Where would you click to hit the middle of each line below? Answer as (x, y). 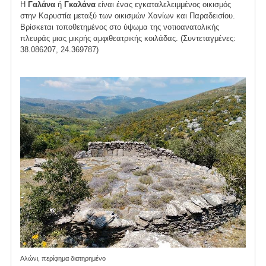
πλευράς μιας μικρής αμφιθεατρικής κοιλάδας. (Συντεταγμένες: (128, 38)
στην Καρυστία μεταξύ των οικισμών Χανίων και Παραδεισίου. (127, 15)
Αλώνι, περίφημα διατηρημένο (63, 258)
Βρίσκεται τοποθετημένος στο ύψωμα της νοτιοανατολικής (119, 27)
